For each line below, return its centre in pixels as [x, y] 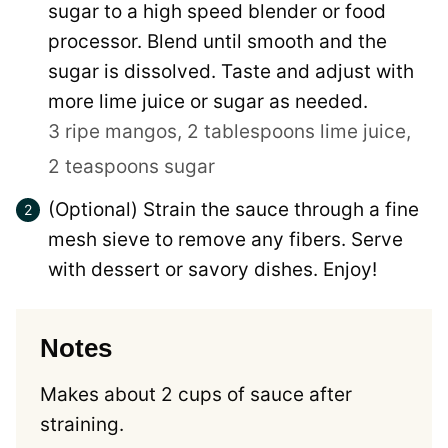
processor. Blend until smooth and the [217, 42]
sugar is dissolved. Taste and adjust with [231, 72]
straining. [84, 425]
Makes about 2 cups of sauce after [196, 395]
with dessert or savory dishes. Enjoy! [212, 270]
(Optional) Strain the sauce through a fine [233, 210]
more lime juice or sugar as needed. [208, 102]
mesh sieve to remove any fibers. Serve [225, 240]
